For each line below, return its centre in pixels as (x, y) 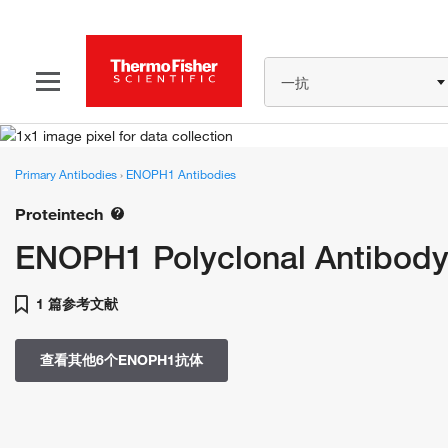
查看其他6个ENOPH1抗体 (121, 360)
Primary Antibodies (67, 174)
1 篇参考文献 (75, 304)
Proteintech (59, 214)
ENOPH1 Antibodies (181, 174)
